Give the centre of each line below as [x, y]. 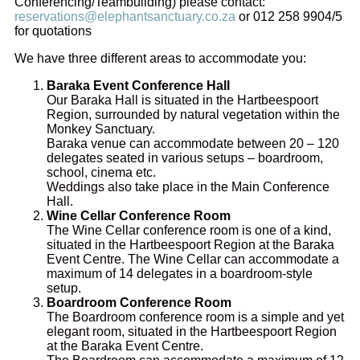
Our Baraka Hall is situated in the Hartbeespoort [182, 100]
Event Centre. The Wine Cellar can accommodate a [193, 259]
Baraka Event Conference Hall [138, 85]
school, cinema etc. [101, 172]
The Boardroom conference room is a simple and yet [195, 317]
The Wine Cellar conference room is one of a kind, [189, 230]
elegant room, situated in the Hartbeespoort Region [192, 331]
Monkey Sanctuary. [101, 129]
